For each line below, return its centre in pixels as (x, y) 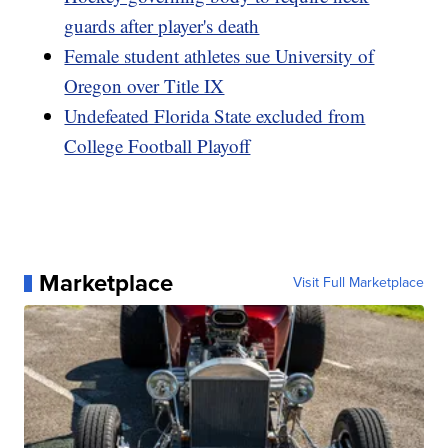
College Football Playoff (157, 146)
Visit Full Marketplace (358, 283)
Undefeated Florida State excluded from (215, 116)
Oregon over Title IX (144, 86)
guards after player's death (162, 26)
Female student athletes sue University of (219, 56)
